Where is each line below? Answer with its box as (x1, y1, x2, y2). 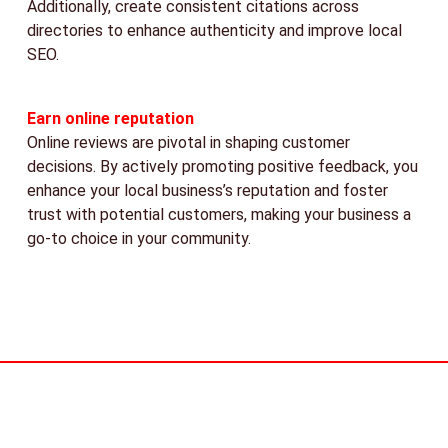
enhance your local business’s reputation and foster (26, 180, 388, 200)
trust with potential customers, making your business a (26, 204, 411, 224)
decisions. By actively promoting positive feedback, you (26, 156, 418, 176)
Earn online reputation (26, 108, 194, 128)
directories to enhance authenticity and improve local (26, 20, 402, 40)
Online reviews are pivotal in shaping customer (26, 132, 350, 152)
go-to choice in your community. (26, 228, 251, 248)
